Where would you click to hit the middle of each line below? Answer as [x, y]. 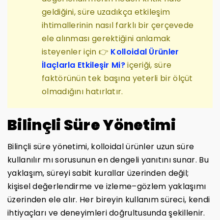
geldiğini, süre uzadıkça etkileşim [106, 12]
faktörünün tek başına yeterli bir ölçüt [117, 78]
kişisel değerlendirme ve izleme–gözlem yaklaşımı [107, 186]
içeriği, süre [148, 65]
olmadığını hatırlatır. [82, 91]
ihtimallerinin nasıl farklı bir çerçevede [118, 25]
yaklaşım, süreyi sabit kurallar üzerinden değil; [98, 173]
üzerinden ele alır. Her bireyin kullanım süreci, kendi [109, 199]
